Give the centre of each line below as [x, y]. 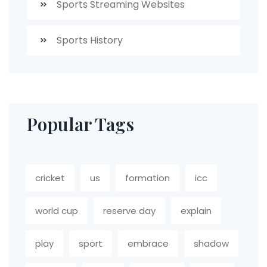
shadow [211, 244]
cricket [50, 178]
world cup [57, 211]
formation [148, 178]
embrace [148, 244]
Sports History [89, 41]
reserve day [129, 211]
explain [196, 211]
